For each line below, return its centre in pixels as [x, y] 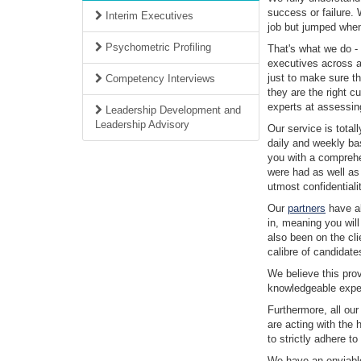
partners [307, 208]
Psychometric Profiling [157, 47]
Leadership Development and [172, 110]
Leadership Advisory [142, 124]
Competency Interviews [159, 79]
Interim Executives [148, 16]
